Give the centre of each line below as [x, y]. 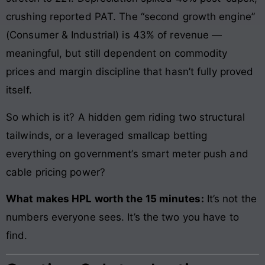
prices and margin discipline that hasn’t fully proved [130, 72]
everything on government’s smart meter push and [127, 153]
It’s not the [230, 199]
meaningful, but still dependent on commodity [117, 54]
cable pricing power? [56, 172]
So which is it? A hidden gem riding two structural [126, 117]
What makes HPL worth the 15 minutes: [105, 199]
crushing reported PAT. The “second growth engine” [130, 17]
